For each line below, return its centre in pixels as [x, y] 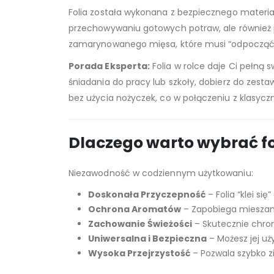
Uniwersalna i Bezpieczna [147, 238]
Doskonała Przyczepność [147, 194]
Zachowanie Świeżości [140, 224]
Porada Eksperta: [109, 66]
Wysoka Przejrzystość [139, 253]
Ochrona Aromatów [135, 209]
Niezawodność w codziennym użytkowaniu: [161, 173]
